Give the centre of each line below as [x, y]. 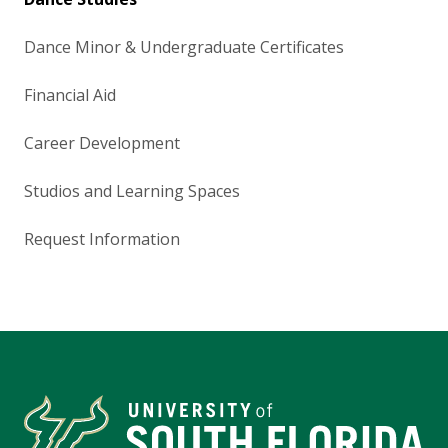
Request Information [102, 238]
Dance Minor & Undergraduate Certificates [184, 46]
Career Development [102, 142]
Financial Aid [70, 94]
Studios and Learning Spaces [132, 190]
